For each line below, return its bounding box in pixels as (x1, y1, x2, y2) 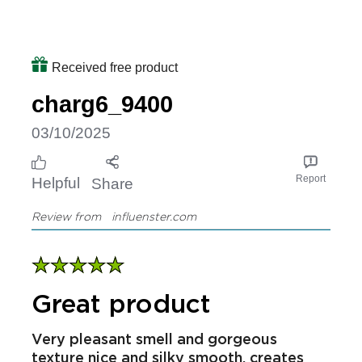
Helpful (32, 174, 80, 192)
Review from (32, 209, 101, 222)
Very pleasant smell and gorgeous (32, 330, 277, 347)
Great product (32, 288, 211, 318)
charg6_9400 (32, 90, 173, 117)
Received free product (51, 60, 178, 74)
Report (295, 172, 326, 184)
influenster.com (105, 209, 196, 222)
